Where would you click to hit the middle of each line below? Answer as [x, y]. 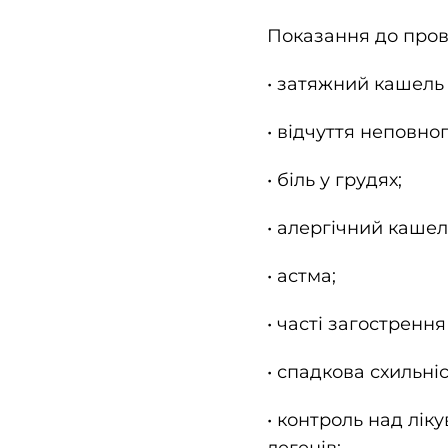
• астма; [301, 276]
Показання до [334, 36]
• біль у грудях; [334, 180]
